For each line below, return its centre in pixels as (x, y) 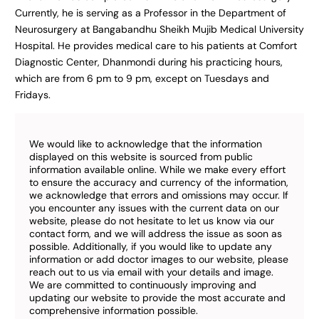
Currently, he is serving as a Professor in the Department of (150, 12)
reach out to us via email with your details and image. (152, 272)
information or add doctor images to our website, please (159, 260)
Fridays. (32, 94)
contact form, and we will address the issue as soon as (156, 234)
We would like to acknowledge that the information (146, 144)
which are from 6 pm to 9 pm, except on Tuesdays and (142, 78)
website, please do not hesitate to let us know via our (152, 221)
